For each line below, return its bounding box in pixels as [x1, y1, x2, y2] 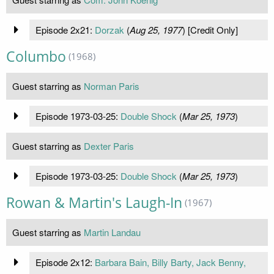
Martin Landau [84, 225, 141, 239]
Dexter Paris [84, 139, 134, 152]
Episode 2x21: [35, 23, 95, 36]
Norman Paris [84, 79, 139, 92]
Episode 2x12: [35, 255, 95, 268]
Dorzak [94, 23, 124, 36]
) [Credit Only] [182, 23, 238, 36]
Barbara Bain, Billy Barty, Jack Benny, [94, 255, 246, 268]
